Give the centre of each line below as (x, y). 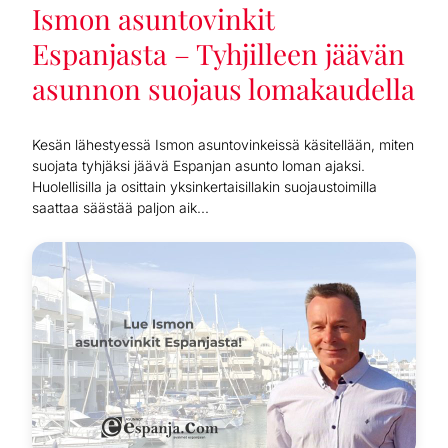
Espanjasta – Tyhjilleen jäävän (218, 53)
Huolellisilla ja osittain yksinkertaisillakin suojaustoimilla (204, 186)
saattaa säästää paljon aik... (120, 207)
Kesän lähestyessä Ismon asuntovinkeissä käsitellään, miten (223, 144)
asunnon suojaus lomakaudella (223, 88)
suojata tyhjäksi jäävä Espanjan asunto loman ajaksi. (198, 165)
